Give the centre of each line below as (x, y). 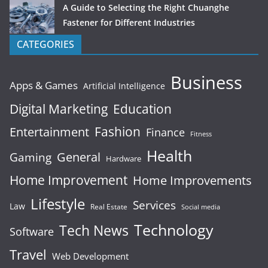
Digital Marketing (59, 109)
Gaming (31, 157)
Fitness (201, 134)
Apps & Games (44, 85)
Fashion (118, 131)
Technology (174, 229)
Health (169, 156)
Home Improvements (192, 180)
